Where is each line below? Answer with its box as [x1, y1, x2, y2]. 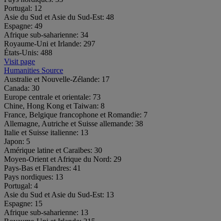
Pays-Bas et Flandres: [4, 163, 73, 172]
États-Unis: [4, 48, 40, 57]
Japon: [4, 137, 26, 146]
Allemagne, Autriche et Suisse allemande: [4, 119, 135, 128]
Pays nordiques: [4, 172, 55, 181]
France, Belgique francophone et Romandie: [4, 110, 144, 119]
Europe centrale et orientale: [4, 92, 93, 101]
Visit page [4, 57, 35, 66]
